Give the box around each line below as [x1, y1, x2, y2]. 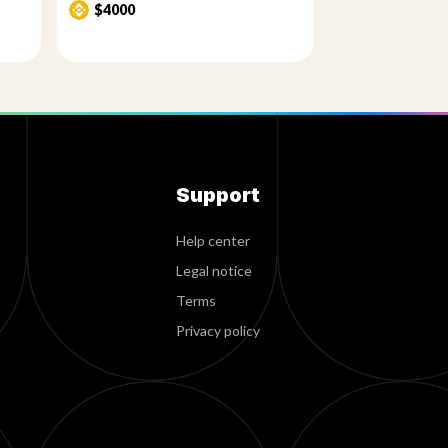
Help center [175, 232, 250, 249]
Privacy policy [175, 322, 260, 339]
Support [175, 183, 260, 207]
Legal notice [175, 262, 252, 279]
